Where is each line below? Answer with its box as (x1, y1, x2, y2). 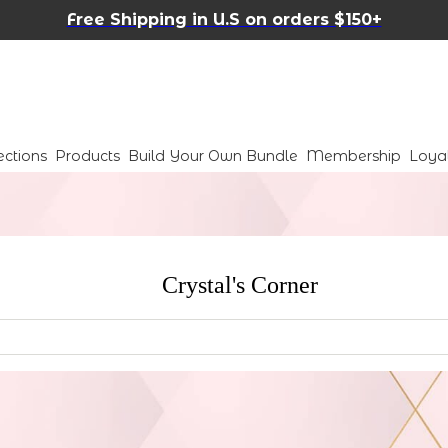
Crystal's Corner (162, 272, 318, 298)
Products (55, 147, 120, 166)
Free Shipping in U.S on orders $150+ (66, 10, 382, 29)
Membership (306, 147, 401, 166)
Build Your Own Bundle (128, 147, 298, 166)
